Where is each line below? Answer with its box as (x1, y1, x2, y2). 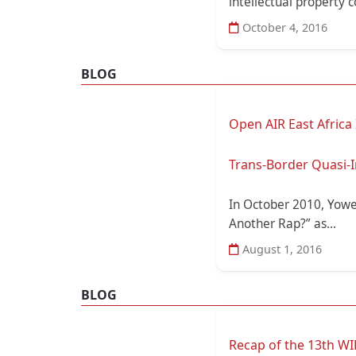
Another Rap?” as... (229, 215, 336, 232)
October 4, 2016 (239, 20, 327, 36)
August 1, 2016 (239, 241, 322, 257)
